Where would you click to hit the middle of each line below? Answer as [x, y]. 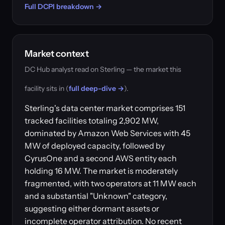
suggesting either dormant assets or [92, 208]
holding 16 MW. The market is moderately [101, 171]
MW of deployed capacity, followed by [95, 146]
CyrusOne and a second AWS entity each [101, 158]
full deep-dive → [96, 88]
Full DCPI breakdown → [63, 7]
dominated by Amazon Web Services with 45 [107, 133]
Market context [57, 54]
